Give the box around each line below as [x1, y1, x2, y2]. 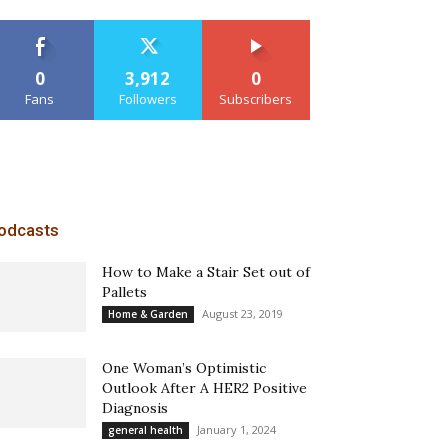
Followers [118, 90, 177, 108]
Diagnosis [102, 399, 168, 417]
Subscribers [219, 90, 293, 108]
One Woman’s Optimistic [102, 359, 266, 377]
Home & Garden [108, 307, 188, 321]
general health [108, 423, 183, 437]
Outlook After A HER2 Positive [102, 379, 307, 397]
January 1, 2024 [197, 422, 276, 437]
